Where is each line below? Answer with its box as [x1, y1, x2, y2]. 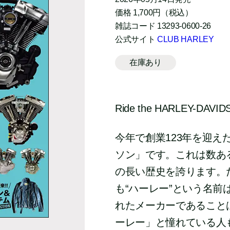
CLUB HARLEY [157, 35, 214, 44]
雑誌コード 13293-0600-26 [114, 22, 211, 30]
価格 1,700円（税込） [114, 8, 193, 17]
